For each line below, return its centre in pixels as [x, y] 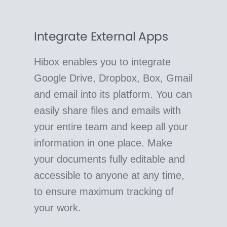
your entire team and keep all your [111, 126]
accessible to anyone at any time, [109, 175]
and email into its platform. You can [113, 94]
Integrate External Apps [101, 36]
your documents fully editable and [110, 159]
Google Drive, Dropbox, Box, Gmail [113, 78]
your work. [58, 207]
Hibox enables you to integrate [103, 62]
